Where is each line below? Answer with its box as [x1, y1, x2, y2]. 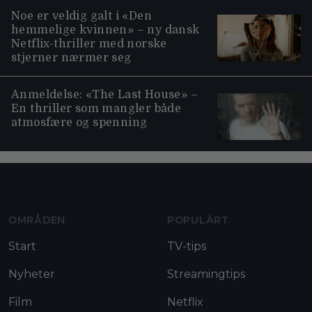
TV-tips [167, 240, 206, 253]
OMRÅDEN [8, 214, 65, 227]
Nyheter [8, 267, 55, 281]
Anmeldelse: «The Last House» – [11, 88, 198, 101]
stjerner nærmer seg [11, 51, 132, 64]
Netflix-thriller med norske [11, 37, 167, 50]
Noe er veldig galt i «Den [11, 9, 152, 22]
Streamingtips [167, 267, 245, 281]
